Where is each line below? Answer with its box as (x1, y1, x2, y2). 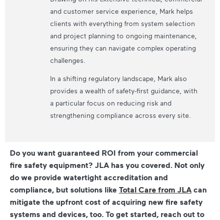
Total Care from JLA (119, 184, 192, 194)
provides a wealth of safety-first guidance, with (50, 86, 197, 95)
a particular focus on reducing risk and (50, 98, 171, 107)
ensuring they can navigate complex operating (50, 44, 196, 53)
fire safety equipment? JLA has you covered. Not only (10, 160, 205, 170)
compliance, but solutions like (10, 184, 119, 194)
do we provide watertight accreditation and (10, 172, 168, 182)
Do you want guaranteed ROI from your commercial (10, 147, 198, 158)
